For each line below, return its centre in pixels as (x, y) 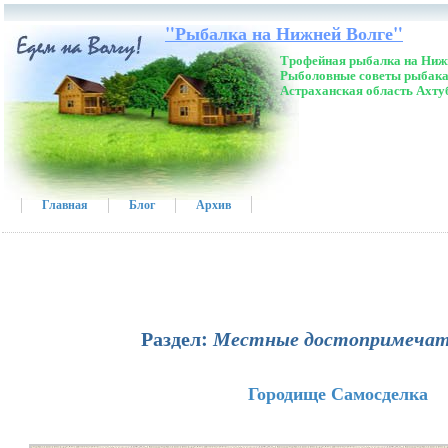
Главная (65, 205)
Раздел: (176, 338)
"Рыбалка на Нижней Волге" (284, 33)
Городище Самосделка (338, 393)
